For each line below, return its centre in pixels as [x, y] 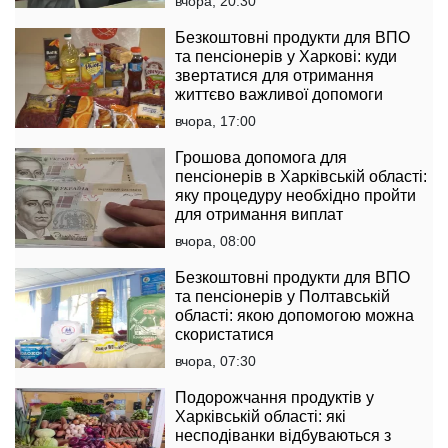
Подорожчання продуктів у [274, 398]
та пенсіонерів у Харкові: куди [286, 57]
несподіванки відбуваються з [283, 436]
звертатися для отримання [274, 76]
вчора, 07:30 [215, 361]
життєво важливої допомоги [279, 95]
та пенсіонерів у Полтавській [282, 297]
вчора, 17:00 [215, 121]
